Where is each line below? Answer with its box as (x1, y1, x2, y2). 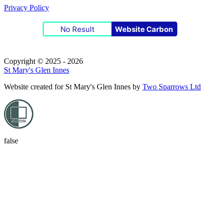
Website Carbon (115, 24, 173, 34)
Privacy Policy (4, 3, 49, 12)
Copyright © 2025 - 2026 (4, 57, 83, 66)
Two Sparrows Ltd (142, 82, 201, 91)
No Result (60, 24, 94, 34)
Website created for (4, 82, 65, 91)
